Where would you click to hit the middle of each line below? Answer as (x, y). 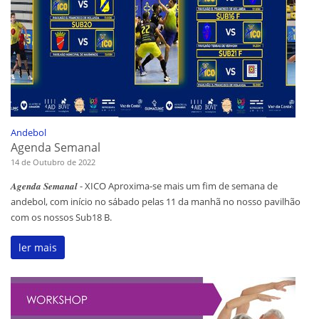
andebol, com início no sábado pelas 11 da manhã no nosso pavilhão (156, 202)
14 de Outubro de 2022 (53, 162)
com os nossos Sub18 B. (61, 218)
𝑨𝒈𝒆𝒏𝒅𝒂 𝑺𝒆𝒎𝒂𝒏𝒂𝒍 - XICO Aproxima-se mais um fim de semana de (144, 186)
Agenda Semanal (56, 148)
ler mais (38, 248)
